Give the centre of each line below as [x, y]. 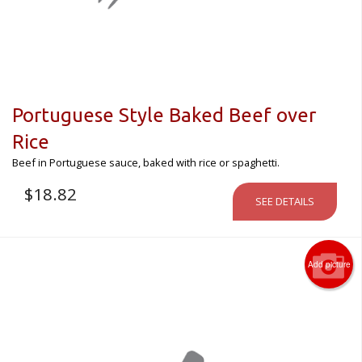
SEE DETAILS [285, 201]
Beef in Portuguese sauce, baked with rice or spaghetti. [146, 162]
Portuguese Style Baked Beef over [164, 115]
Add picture [329, 264]
